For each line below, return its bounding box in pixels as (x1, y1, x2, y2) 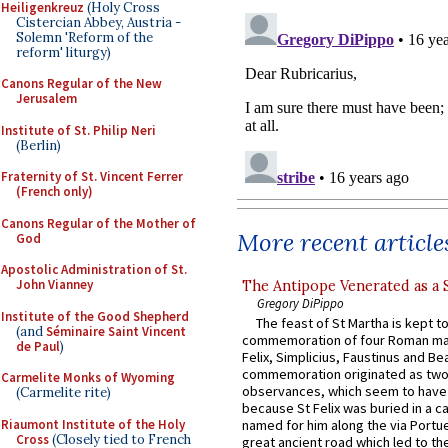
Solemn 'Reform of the (16, 28, 153, 46)
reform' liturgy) (16, 43, 111, 61)
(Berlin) (16, 136, 61, 154)
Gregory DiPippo (257, 294, 344, 311)
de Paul (16, 337, 60, 355)
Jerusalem (16, 90, 77, 107)
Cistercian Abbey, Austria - (16, 13, 181, 31)
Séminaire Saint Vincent (46, 322, 186, 340)
